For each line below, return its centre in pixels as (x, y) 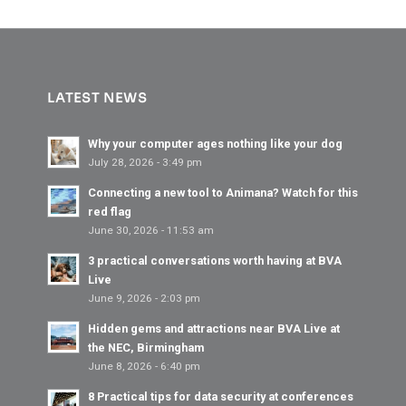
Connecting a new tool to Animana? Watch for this (223, 192)
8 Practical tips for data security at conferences (221, 396)
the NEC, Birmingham (146, 347)
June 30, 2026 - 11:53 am (151, 230)
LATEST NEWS (98, 97)
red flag (110, 211)
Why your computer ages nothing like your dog (216, 143)
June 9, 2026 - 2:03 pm (145, 298)
